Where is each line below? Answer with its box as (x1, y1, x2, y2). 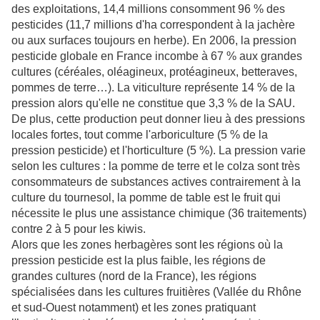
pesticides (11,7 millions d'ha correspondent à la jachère (11, 18, 295, 31)
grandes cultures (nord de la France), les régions (11, 269, 256, 282)
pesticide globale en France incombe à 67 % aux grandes (11, 49, 302, 62)
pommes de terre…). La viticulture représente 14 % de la (11, 81, 295, 94)
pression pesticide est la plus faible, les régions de (11, 254, 266, 266)
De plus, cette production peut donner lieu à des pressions (11, 112, 305, 125)
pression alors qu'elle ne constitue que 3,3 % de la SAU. (11, 96, 295, 109)
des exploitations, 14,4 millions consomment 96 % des (11, 2, 285, 15)
